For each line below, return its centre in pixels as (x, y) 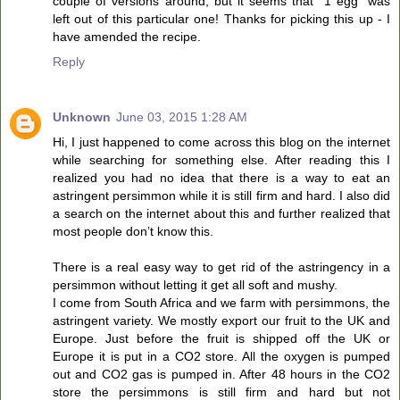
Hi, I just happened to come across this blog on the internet (221, 142)
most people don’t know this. (133, 231)
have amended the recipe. (127, 36)
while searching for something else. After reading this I (221, 159)
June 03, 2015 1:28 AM (182, 117)
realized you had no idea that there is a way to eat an (221, 177)
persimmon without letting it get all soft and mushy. (195, 284)
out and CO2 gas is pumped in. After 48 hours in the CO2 (221, 374)
